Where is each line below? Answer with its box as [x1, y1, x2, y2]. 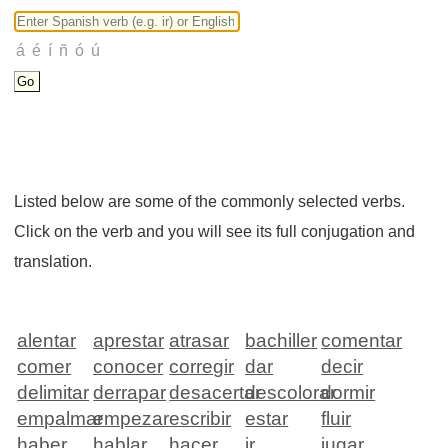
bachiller [245, 330, 318, 352]
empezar [93, 408, 170, 430]
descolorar [245, 382, 337, 404]
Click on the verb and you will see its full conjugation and [14, 223, 416, 241]
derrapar [93, 382, 167, 404]
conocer [93, 356, 164, 378]
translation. [14, 253, 93, 271]
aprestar [93, 330, 165, 352]
